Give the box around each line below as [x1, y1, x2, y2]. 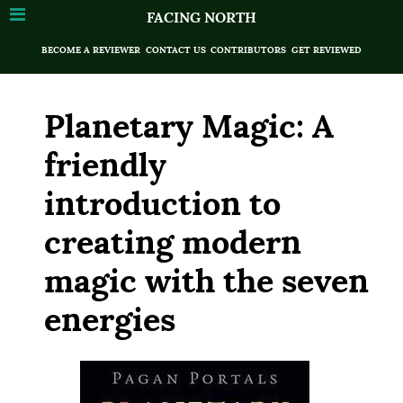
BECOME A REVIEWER [41, 44, 141, 56]
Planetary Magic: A [44, 105, 334, 148]
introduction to [44, 183, 281, 225]
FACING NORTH [147, 8, 256, 27]
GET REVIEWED [291, 44, 362, 56]
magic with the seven [44, 260, 369, 302]
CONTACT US [145, 44, 206, 56]
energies [44, 299, 175, 341]
